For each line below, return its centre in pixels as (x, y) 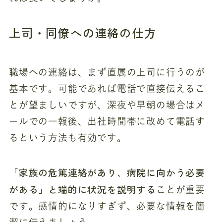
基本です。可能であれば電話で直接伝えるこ (107, 88)
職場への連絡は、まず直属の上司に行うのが (107, 72)
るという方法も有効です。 (68, 137)
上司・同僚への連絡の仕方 (83, 32)
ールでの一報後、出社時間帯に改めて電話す (107, 121)
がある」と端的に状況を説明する (83, 189)
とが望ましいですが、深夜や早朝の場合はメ (107, 105)
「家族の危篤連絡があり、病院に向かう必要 (107, 172)
